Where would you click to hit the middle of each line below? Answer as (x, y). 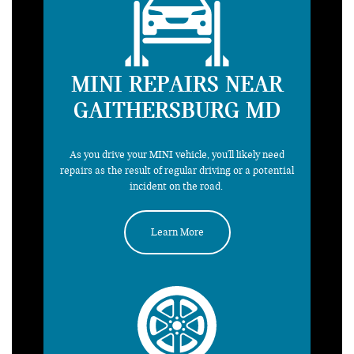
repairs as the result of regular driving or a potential (177, 170)
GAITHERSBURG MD (177, 109)
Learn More (177, 232)
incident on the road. (177, 186)
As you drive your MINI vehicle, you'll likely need (177, 154)
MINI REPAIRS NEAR (177, 83)
